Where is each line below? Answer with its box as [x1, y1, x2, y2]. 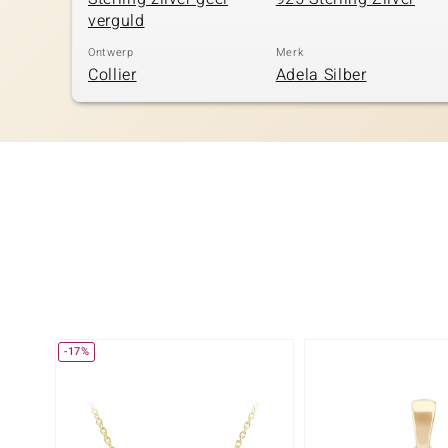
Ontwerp [88, 44, 134, 61]
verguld [88, 9, 145, 33]
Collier [88, 62, 137, 87]
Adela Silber [275, 62, 367, 87]
